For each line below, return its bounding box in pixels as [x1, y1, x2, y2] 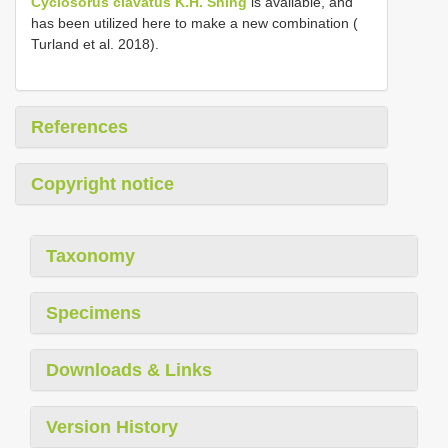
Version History [46, 416, 178, 437]
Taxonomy [46, 245, 135, 266]
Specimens [46, 302, 141, 323]
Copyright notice [31, 173, 174, 194]
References [31, 116, 128, 137]
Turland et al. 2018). [31, 35, 159, 52]
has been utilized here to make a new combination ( [31, 14, 358, 31]
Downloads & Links [46, 359, 212, 380]
